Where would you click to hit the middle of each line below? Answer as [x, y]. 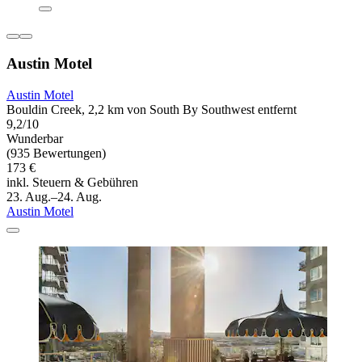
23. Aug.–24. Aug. [54, 196]
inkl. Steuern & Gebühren [72, 182]
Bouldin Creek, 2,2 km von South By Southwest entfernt [152, 109]
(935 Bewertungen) [56, 153]
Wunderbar [35, 138]
